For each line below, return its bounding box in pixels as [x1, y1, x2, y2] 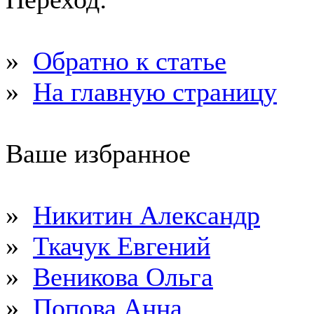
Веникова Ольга [33, 262, 213, 292]
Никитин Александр [33, 200, 260, 230]
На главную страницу [33, 77, 277, 107]
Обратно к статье [33, 46, 226, 76]
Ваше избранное [6, 139, 191, 168]
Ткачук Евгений [33, 231, 210, 261]
